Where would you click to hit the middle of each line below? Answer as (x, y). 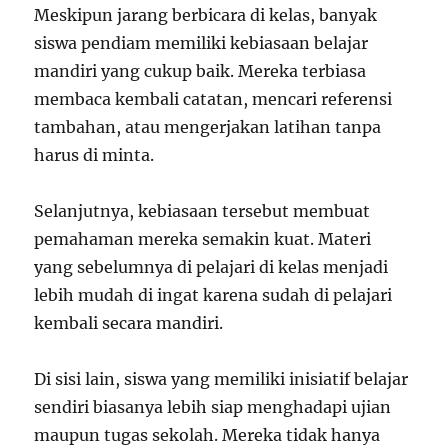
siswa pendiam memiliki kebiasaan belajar (201, 42)
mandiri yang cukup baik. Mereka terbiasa (200, 70)
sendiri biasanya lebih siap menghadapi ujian (213, 406)
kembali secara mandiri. (129, 322)
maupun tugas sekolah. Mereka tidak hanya (207, 434)
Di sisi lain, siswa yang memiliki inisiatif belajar (221, 378)
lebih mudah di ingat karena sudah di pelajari (213, 294)
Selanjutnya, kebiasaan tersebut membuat (202, 210)
